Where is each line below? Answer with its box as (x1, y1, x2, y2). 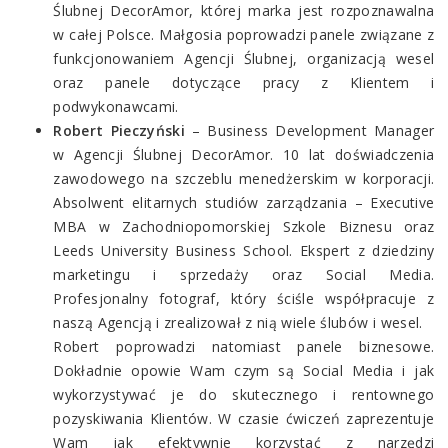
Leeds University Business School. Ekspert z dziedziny (53, 240, 435, 260)
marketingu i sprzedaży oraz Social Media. (53, 264, 435, 284)
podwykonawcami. (53, 96, 179, 116)
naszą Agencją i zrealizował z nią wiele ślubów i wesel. (53, 312, 423, 332)
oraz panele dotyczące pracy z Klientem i (53, 72, 435, 92)
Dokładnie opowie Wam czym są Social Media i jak (53, 360, 435, 380)
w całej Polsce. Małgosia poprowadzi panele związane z (53, 24, 435, 44)
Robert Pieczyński (53, 120, 186, 140)
